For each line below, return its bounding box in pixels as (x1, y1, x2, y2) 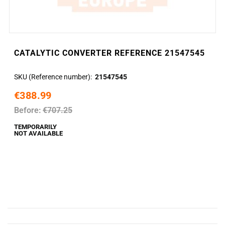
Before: (14, 105, 41, 116)
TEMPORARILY (14, 123, 57, 131)
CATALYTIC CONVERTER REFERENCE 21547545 (14, 48, 205, 58)
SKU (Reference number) (14, 73, 90, 81)
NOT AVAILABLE (14, 129, 63, 137)
